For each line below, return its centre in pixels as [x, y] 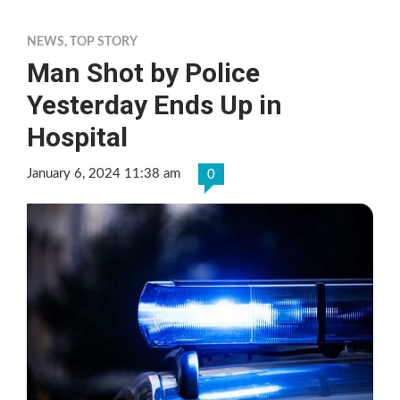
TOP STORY [104, 42]
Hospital [77, 137]
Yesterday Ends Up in [154, 104]
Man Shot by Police [143, 72]
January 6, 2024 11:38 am [104, 173]
